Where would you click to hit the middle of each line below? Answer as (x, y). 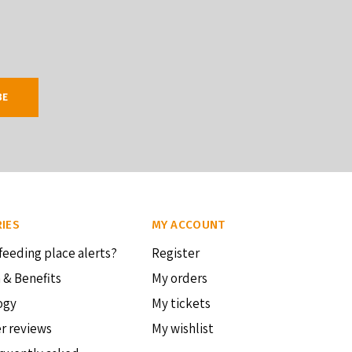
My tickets (181, 303)
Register (175, 253)
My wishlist (182, 328)
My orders (179, 278)
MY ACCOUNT (188, 225)
